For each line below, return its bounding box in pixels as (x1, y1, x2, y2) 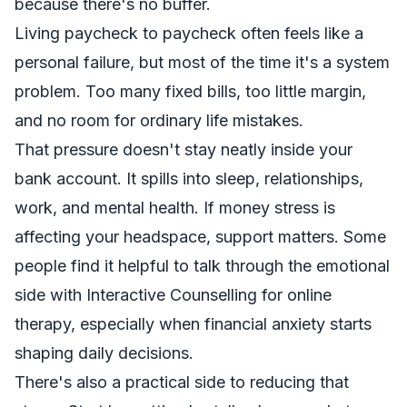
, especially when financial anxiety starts (71, 314, 372, 333)
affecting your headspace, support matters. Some (15, 227, 386, 246)
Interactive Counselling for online (86, 285, 332, 304)
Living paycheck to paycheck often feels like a (15, 24, 363, 43)
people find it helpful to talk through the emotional (15, 256, 390, 275)
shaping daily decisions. (15, 343, 194, 362)
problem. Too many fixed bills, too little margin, (15, 82, 366, 101)
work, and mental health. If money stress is (15, 198, 335, 217)
